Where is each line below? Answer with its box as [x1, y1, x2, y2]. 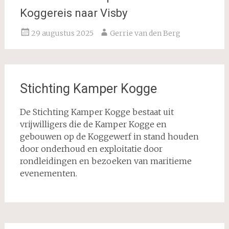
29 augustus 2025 [31, 29, 94, 38]
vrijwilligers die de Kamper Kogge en [19, 119, 167, 130]
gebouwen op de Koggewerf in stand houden [19, 131, 199, 142]
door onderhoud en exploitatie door [19, 144, 163, 154]
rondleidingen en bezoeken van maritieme [19, 156, 192, 167]
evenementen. [19, 168, 77, 179]
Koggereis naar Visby [19, 7, 127, 20]
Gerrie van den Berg [109, 29, 180, 38]
